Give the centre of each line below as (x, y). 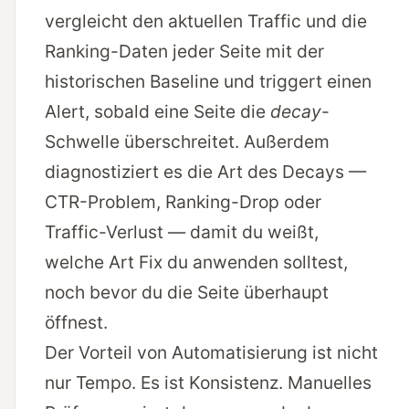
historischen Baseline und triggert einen (208, 82)
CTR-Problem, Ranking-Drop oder (183, 202)
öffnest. (76, 323)
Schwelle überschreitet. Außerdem (187, 142)
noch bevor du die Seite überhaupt (187, 293)
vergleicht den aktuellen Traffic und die (206, 21)
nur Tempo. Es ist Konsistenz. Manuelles (208, 383)
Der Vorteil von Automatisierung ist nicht (211, 353)
